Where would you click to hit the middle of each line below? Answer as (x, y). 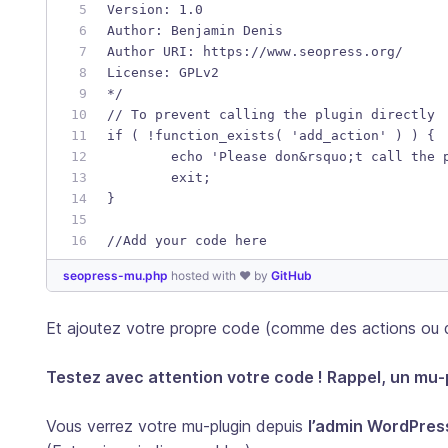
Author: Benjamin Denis (195, 30)
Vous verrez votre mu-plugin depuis (177, 425)
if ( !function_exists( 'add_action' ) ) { (271, 135)
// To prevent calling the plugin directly (271, 114)
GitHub (291, 275)
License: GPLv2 (163, 72)
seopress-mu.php (117, 275)
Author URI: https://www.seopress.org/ (255, 51)
